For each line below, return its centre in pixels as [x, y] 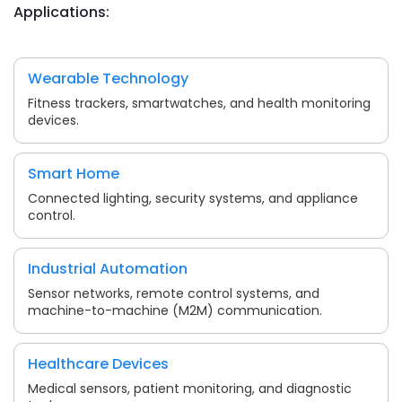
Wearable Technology [108, 78]
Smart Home [74, 173]
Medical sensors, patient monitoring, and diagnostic [190, 388]
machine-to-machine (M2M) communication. [175, 310]
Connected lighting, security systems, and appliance [193, 198]
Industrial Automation [108, 268]
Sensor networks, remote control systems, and [174, 293]
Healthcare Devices [98, 363]
